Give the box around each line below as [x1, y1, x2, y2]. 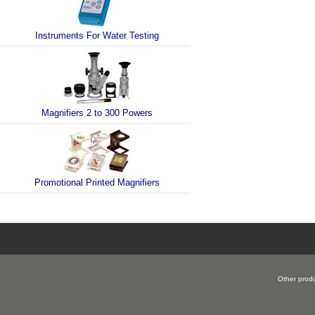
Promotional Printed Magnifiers [34, 176, 160, 188]
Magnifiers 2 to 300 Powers [41, 107, 153, 118]
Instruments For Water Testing [34, 30, 159, 41]
